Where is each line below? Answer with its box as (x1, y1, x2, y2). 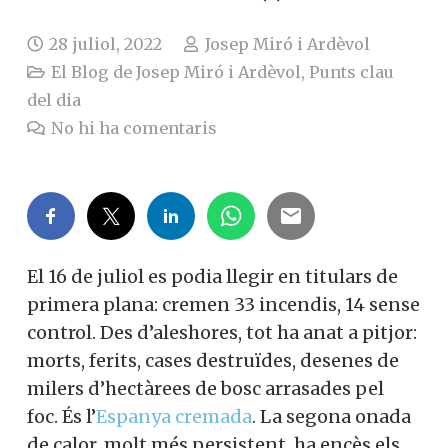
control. (27, 321, 100, 345)
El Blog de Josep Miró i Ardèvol (51, 62, 302, 83)
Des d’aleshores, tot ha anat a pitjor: (100, 321, 417, 345)
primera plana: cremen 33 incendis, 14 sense (27, 293, 420, 317)
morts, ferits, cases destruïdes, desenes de (27, 349, 399, 373)
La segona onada (260, 405, 411, 429)
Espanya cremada (96, 405, 252, 429)
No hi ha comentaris (51, 118, 218, 139)
